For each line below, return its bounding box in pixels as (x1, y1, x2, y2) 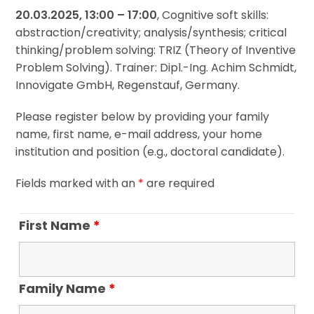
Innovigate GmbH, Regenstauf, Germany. (15, 77, 240, 93)
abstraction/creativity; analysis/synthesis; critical (15, 25, 287, 41)
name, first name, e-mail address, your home (15, 126, 263, 142)
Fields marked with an (15, 175, 139, 191)
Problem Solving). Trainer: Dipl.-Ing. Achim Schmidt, (15, 60, 297, 76)
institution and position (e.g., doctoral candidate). (15, 144, 285, 160)
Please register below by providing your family (15, 109, 270, 125)
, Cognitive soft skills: (157, 7, 269, 23)
